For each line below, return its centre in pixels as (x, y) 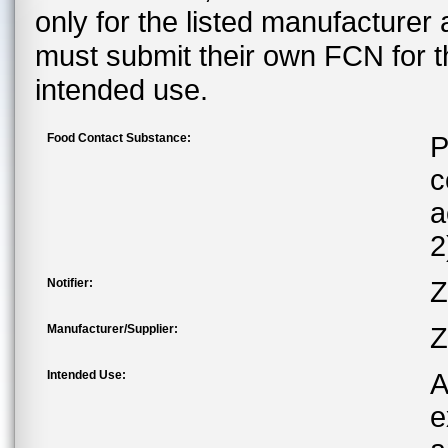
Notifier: (70, 283)
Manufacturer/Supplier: (112, 329)
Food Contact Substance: (119, 138)
